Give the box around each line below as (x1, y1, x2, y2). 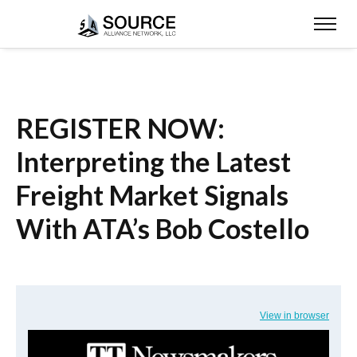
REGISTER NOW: (16, 112, 225, 145)
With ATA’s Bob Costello (16, 212, 309, 245)
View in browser (260, 310, 329, 322)
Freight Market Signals (16, 178, 288, 212)
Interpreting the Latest (16, 145, 291, 178)
